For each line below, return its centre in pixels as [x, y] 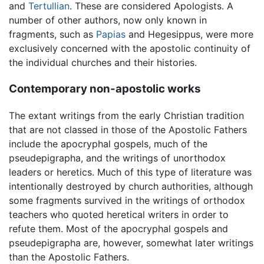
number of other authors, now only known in [108, 20]
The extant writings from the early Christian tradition [126, 115]
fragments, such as [52, 34]
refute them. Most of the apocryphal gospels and [118, 228]
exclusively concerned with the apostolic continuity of [130, 49]
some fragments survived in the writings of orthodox [127, 200]
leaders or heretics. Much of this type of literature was [130, 172]
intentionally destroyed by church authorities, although [131, 186]
